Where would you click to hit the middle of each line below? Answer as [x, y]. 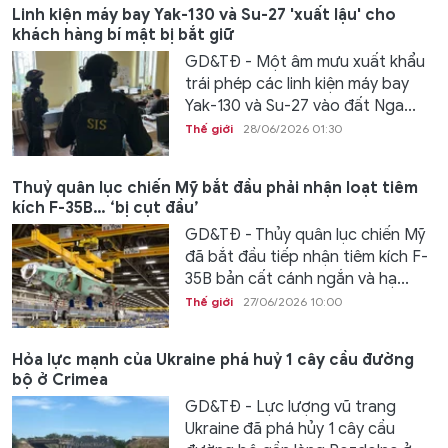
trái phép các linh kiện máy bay [296, 84]
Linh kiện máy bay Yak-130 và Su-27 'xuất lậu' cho [204, 15]
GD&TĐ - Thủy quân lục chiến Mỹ [304, 234]
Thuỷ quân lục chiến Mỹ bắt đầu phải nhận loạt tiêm [215, 187]
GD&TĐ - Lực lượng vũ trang [290, 407]
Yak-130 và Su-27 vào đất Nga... [300, 106]
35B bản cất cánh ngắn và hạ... [296, 278]
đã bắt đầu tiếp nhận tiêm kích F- [306, 256]
